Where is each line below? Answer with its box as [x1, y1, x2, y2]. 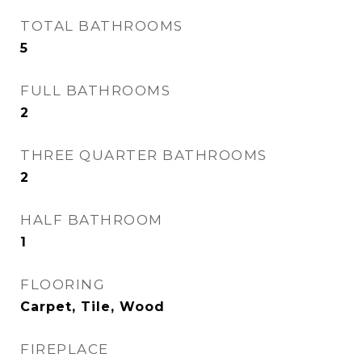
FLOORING [20, 276, 105, 293]
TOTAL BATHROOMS [20, 18, 183, 34]
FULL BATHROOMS [20, 82, 170, 99]
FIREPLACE [20, 341, 109, 357]
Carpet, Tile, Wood [20, 299, 165, 314]
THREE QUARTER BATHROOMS [20, 147, 267, 163]
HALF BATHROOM [20, 212, 163, 228]
